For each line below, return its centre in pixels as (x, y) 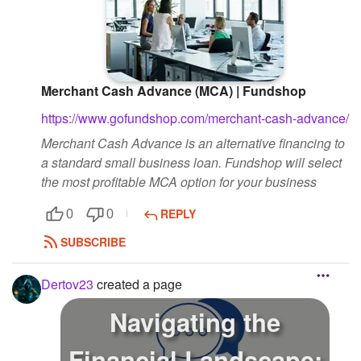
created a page (138, 284)
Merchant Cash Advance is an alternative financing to (193, 143)
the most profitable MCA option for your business (179, 181)
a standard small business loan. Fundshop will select (191, 162)
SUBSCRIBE (93, 242)
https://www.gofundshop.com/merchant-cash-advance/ (195, 118)
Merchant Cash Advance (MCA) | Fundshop (174, 90)
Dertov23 (67, 284)
